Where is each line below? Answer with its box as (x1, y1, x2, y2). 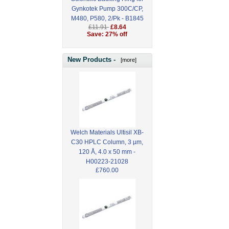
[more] (118, 56, 136, 63)
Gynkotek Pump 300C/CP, (71, 5, 143, 13)
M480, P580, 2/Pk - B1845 (71, 15, 144, 22)
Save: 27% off (87, 31, 128, 38)
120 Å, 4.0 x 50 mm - (79, 148, 136, 155)
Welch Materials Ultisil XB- (71, 128, 144, 136)
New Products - (67, 55, 118, 63)
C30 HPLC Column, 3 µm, (71, 138, 144, 146)
